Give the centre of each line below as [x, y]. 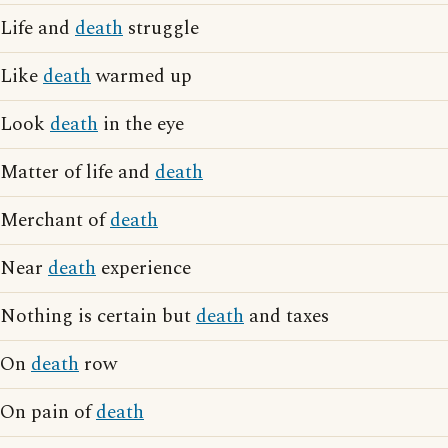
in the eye [141, 124]
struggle [161, 28]
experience [143, 268]
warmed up [141, 76]
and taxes [286, 316]
